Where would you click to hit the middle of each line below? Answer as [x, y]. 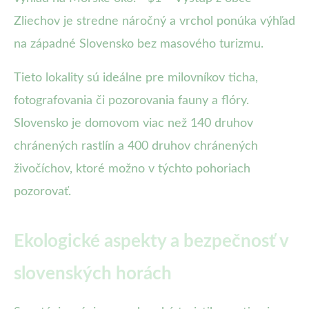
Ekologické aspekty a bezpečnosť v [151, 242]
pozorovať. [42, 192]
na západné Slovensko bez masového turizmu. [139, 44]
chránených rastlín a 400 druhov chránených [136, 147]
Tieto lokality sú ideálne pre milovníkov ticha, [136, 78]
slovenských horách [93, 274]
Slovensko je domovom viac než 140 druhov [133, 124]
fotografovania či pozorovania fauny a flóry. [131, 101]
